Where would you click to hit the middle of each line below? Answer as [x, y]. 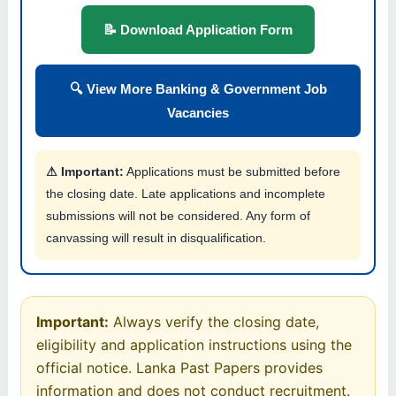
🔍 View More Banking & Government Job [198, 88]
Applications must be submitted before [232, 171]
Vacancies [198, 112]
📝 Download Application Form [198, 29]
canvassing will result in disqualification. [156, 237]
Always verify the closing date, [214, 321]
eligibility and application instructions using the [194, 344]
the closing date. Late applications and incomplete [186, 193]
